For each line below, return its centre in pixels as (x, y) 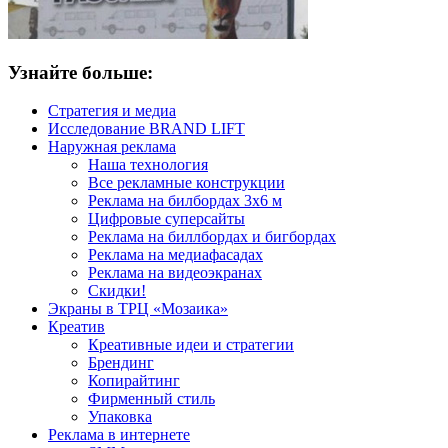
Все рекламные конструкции (186, 183)
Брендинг (121, 363)
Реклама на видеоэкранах (175, 273)
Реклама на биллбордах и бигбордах (212, 237)
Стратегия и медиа (112, 111)
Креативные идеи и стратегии (191, 345)
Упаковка (120, 417)
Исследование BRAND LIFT (146, 129)
